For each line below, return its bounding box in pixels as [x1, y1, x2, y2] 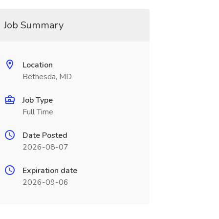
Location [22, 60, 53, 70]
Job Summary [3, 19, 64, 32]
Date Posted [22, 130, 67, 141]
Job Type [22, 95, 53, 106]
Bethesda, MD [22, 71, 72, 82]
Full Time [22, 107, 53, 117]
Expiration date [22, 165, 77, 176]
